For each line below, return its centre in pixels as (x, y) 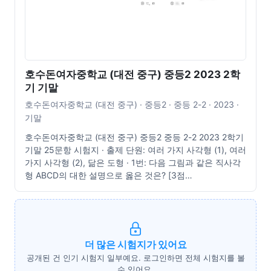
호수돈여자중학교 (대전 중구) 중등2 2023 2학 (132, 75)
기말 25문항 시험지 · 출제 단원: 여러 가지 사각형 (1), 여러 (135, 150)
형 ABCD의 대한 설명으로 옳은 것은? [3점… (109, 175)
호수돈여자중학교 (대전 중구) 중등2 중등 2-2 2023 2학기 (134, 137)
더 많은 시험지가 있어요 (135, 244)
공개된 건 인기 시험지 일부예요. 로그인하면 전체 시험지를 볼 (135, 257)
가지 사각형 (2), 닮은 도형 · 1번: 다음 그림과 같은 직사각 (133, 163)
